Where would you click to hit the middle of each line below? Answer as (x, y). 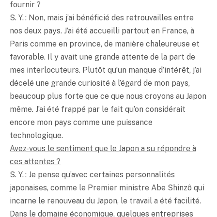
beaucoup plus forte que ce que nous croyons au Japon (108, 96)
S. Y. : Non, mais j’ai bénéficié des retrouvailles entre (102, 17)
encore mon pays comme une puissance (81, 122)
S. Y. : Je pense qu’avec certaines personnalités (92, 174)
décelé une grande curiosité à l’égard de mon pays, (100, 83)
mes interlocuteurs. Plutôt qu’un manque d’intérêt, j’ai (106, 70)
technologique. (36, 135)
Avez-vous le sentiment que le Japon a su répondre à (103, 148)
